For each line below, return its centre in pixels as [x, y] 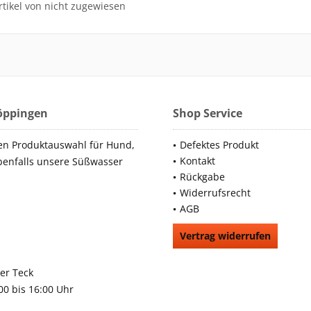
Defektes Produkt [219, 145]
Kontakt [197, 161]
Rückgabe [202, 177]
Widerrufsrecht [215, 193]
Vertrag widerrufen [225, 236]
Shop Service [208, 113]
